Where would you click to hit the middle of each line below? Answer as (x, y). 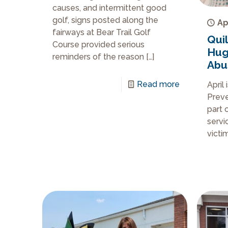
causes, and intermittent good (110, 8)
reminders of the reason (98, 57)
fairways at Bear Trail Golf (102, 33)
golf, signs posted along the (106, 20)
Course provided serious (99, 45)
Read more (159, 84)
